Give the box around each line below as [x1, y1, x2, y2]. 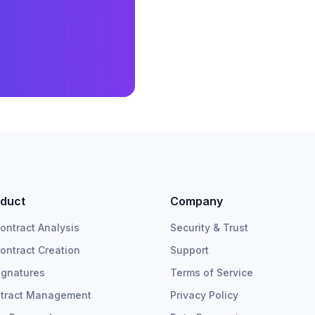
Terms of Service [170, 266, 254, 278]
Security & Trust [170, 221, 249, 233]
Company [170, 194, 224, 208]
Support [170, 244, 210, 256]
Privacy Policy [170, 289, 239, 301]
